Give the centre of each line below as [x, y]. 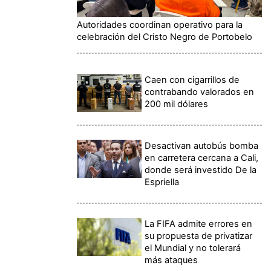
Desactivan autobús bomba [202, 145]
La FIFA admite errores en [199, 224]
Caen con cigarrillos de [192, 80]
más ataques [171, 260]
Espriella [162, 182]
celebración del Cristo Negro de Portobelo [165, 37]
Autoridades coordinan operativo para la [160, 24]
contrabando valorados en [200, 92]
